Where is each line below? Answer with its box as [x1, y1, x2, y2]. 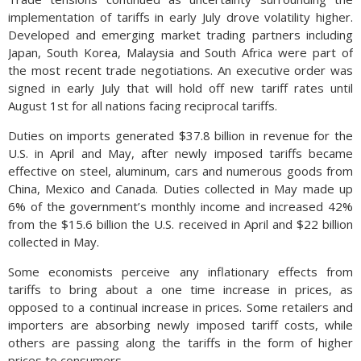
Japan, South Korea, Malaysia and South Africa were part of [8, 44, 353, 60]
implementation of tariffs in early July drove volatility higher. [8, 9, 353, 25]
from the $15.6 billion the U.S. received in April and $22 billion [8, 216, 353, 232]
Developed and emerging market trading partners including [8, 27, 353, 43]
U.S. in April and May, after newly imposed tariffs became [8, 145, 353, 161]
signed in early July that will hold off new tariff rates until [8, 80, 353, 96]
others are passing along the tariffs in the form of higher [8, 334, 353, 351]
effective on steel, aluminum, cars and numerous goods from [8, 163, 353, 179]
